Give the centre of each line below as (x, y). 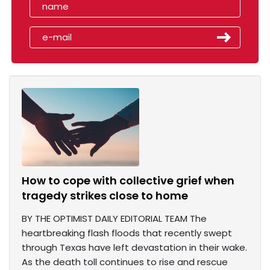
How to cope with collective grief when (128, 181)
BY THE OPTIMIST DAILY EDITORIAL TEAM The (114, 219)
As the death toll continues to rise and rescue (125, 262)
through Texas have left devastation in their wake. (134, 248)
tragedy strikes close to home (105, 196)
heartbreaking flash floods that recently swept (127, 233)
